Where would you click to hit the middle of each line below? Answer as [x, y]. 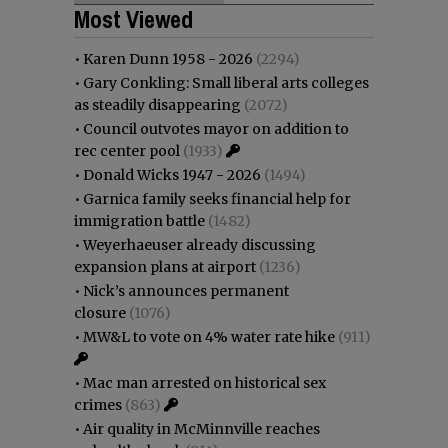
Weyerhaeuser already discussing [199, 244]
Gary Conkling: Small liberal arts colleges [226, 82]
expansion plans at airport [165, 266]
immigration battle [139, 220]
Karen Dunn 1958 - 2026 [168, 58]
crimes [98, 404]
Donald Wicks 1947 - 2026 [172, 174]
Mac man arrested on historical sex [204, 382]
